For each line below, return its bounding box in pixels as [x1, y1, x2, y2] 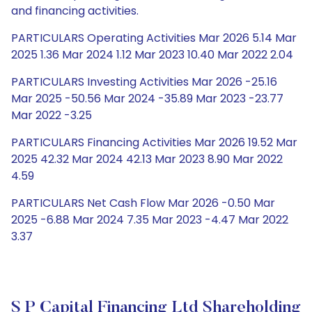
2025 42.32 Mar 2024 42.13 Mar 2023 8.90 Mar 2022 [11, 151, 283, 167]
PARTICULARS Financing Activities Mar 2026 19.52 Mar [11, 134, 297, 150]
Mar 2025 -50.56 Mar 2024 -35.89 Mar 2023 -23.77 [11, 91, 283, 107]
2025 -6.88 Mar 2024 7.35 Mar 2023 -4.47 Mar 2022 [11, 212, 288, 228]
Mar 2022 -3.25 [11, 107, 92, 123]
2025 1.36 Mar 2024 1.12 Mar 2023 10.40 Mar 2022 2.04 [11, 47, 293, 63]
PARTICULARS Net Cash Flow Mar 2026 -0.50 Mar [11, 195, 275, 211]
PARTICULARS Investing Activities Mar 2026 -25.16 [11, 74, 277, 90]
